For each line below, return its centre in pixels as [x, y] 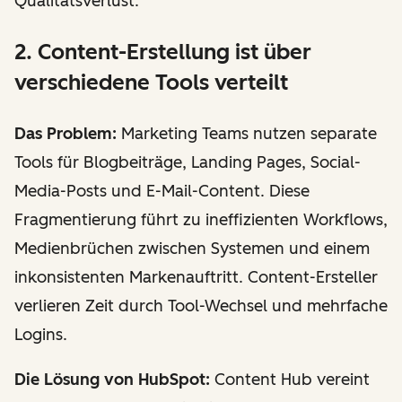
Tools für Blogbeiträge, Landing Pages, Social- [188, 162]
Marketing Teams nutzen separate [247, 134]
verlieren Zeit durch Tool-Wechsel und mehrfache [201, 306]
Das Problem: [66, 134]
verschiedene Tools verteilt [151, 82]
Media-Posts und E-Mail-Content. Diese [162, 191]
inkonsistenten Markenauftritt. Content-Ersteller [196, 277]
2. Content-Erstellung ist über [163, 52]
